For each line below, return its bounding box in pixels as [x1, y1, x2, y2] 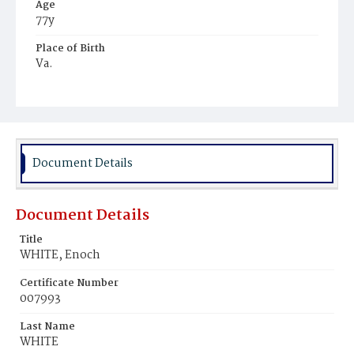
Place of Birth [36, 40, 105, 57]
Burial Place [36, 84, 97, 100]
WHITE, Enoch [20, 246, 100, 265]
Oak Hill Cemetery [43, 100, 132, 117]
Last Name [20, 318, 75, 335]
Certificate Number [20, 275, 119, 292]
